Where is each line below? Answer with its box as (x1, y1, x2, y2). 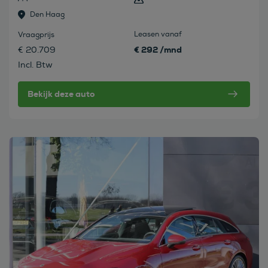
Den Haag (30, 10, 65, 19)
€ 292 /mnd (134, 44, 182, 55)
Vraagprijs (18, 30, 54, 39)
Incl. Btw (18, 59, 53, 70)
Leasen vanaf (134, 29, 182, 39)
